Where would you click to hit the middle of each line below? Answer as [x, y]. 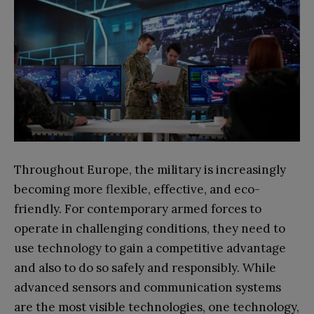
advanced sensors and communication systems [148, 287]
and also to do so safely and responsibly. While [145, 267]
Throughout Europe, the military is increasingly [150, 169]
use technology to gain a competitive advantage [150, 248]
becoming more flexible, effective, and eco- [137, 189]
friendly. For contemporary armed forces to [138, 209]
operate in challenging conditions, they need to [150, 228]
